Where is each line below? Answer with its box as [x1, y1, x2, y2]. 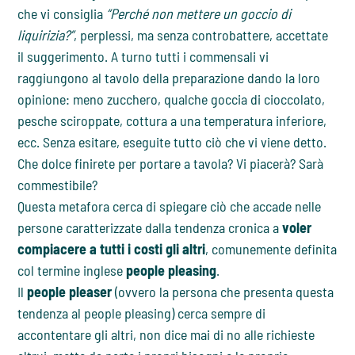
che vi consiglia [17, 5, 107, 23]
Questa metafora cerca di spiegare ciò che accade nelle [17, 197, 322, 216]
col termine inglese [17, 261, 127, 280]
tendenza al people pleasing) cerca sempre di [17, 304, 266, 323]
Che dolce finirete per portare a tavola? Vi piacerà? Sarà [17, 155, 324, 173]
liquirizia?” [17, 26, 74, 44]
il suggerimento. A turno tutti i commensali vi [17, 48, 269, 66]
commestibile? [17, 176, 98, 194]
